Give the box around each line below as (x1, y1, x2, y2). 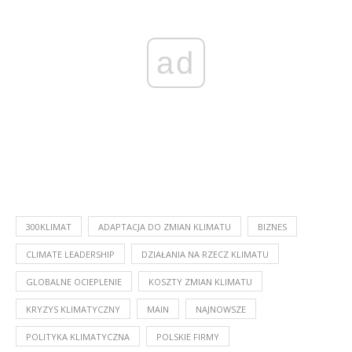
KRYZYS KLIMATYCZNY (26, 302, 120, 315)
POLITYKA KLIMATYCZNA (26, 330, 130, 343)
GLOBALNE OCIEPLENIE (26, 275, 122, 288)
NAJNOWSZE (196, 302, 246, 315)
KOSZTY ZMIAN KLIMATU (148, 275, 252, 288)
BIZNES (258, 220, 287, 233)
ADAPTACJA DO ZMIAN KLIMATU (98, 220, 231, 233)
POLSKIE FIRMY (156, 330, 219, 343)
